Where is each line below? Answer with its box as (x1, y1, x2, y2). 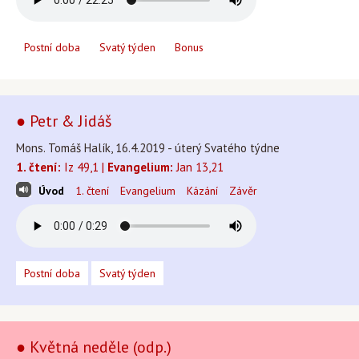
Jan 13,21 (173, 159, 224, 175)
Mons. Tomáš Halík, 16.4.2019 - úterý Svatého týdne (16, 140, 280, 155)
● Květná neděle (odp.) (16, 337, 171, 357)
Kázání (187, 184, 218, 198)
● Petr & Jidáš (16, 111, 111, 131)
